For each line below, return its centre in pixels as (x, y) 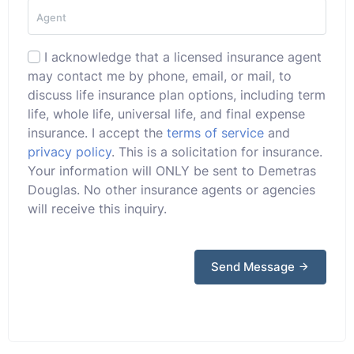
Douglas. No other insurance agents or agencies (171, 189)
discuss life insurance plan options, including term (177, 94)
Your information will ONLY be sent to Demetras (172, 170)
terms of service (215, 132)
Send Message (254, 266)
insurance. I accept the (97, 132)
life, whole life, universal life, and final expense (166, 113)
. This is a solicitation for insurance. (217, 151)
